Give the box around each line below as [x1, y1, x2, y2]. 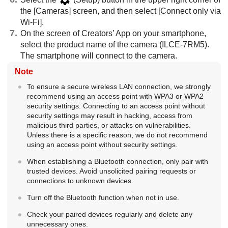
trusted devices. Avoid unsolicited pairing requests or [26, 166, 196, 175]
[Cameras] [34, 6, 71, 15]
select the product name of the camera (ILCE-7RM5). [20, 40, 209, 49]
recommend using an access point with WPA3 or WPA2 [26, 92, 204, 100]
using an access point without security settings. [26, 140, 178, 149]
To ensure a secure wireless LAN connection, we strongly [26, 82, 211, 91]
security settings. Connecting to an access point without [26, 101, 205, 110]
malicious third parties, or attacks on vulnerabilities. [26, 121, 191, 129]
